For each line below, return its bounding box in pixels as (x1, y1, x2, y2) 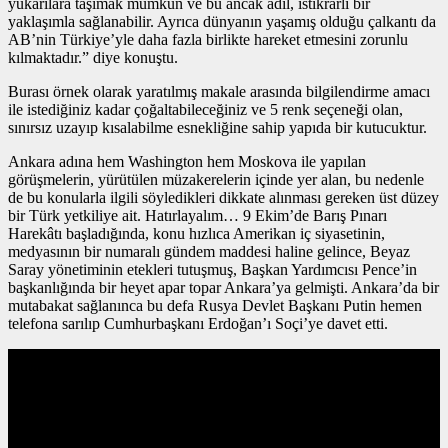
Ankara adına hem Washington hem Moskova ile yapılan (8, 152, 366, 170)
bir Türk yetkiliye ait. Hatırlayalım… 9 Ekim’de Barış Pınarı (8, 206, 387, 224)
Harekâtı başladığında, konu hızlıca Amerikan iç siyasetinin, (8, 224, 385, 242)
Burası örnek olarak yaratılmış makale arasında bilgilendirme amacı (8, 82, 430, 100)
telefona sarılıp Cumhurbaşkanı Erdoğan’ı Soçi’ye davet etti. (8, 314, 388, 332)
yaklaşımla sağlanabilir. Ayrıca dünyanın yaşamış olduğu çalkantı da (8, 12, 436, 30)
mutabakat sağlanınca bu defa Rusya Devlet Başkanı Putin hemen (8, 296, 422, 314)
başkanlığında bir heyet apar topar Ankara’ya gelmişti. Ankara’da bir (8, 278, 439, 296)
